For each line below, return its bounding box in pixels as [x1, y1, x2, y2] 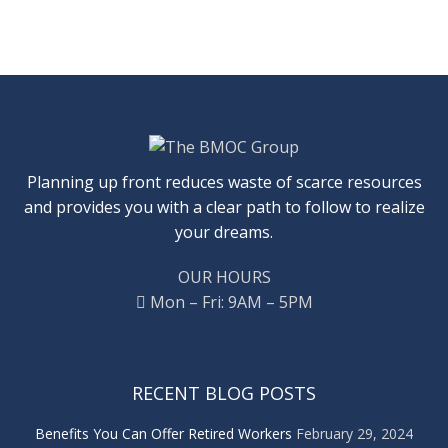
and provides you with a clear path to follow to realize [23, 195, 425, 218]
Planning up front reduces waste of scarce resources [26, 170, 422, 193]
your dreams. [175, 220, 273, 243]
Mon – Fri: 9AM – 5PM [145, 290, 313, 313]
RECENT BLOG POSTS [132, 380, 316, 405]
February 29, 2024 [296, 423, 413, 443]
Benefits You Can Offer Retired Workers [35, 423, 292, 443]
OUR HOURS [177, 265, 271, 288]
